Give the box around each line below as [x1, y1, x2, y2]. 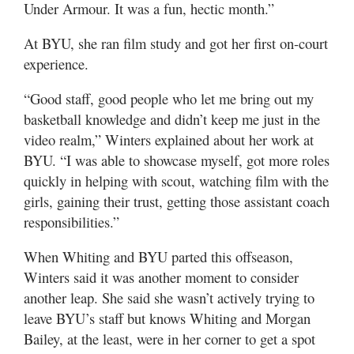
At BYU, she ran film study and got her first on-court [24, 33, 328, 53]
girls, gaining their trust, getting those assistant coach [24, 191, 330, 211]
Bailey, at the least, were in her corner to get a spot [24, 329, 315, 348]
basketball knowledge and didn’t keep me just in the [24, 109, 320, 129]
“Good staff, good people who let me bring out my [24, 88, 314, 108]
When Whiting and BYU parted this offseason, [24, 247, 293, 266]
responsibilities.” [24, 212, 119, 232]
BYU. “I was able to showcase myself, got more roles [24, 150, 330, 170]
